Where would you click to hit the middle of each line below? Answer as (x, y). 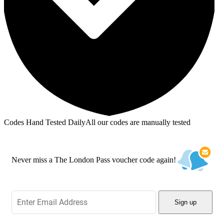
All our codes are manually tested (138, 122)
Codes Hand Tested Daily (45, 122)
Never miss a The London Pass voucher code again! (94, 159)
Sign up (185, 202)
